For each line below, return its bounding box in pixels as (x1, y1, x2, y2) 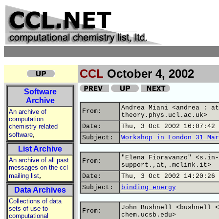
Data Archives (14, 186, 66, 194)
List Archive (18, 145, 62, 153)
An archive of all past (9, 156, 69, 164)
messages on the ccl (9, 164, 68, 171)
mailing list (9, 172, 39, 179)
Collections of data (9, 197, 62, 205)
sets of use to (9, 205, 48, 212)
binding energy (121, 184, 176, 191)
